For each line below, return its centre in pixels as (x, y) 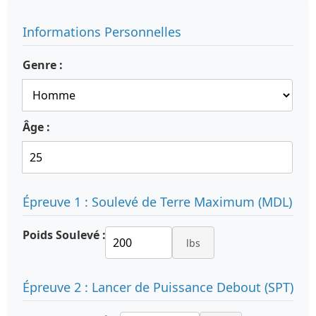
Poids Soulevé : (64, 235)
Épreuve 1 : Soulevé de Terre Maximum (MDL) (157, 202)
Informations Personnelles (102, 32)
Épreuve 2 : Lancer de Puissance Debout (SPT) (158, 287)
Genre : (43, 65)
